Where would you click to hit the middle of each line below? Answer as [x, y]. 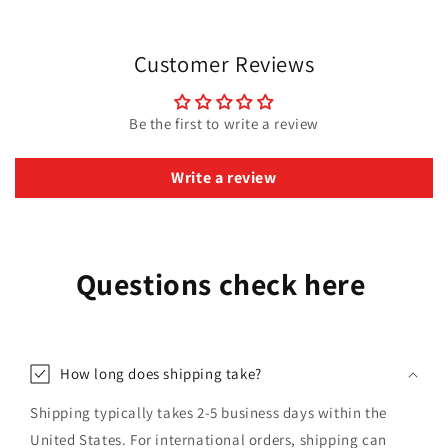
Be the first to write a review [224, 123]
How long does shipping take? [161, 373]
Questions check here [224, 283]
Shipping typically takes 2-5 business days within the [208, 412]
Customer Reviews [224, 63]
